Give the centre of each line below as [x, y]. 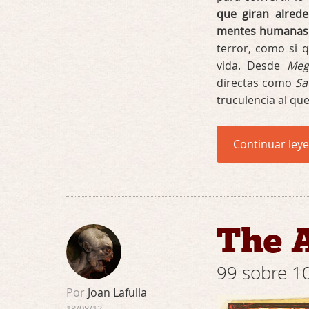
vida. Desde [252, 66]
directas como [256, 83]
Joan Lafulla [116, 292]
